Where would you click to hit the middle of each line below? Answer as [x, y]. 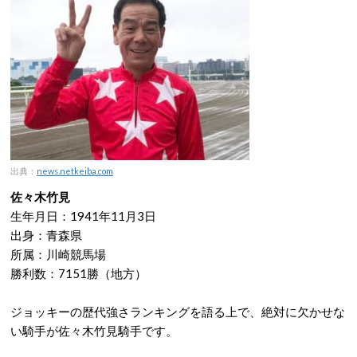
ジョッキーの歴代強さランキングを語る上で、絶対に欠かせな [178, 312]
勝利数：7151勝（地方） [78, 273]
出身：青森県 [46, 235]
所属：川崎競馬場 [58, 254]
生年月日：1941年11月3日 [83, 216]
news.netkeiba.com [75, 171]
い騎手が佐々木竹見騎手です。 [94, 331]
